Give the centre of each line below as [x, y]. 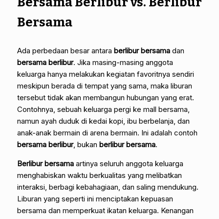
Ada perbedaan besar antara [66, 50]
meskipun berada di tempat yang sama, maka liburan [105, 86]
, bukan [86, 144]
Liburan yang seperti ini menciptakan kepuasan [95, 198]
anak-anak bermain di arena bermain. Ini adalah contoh [107, 132]
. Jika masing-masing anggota [123, 62]
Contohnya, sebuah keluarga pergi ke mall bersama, [103, 109]
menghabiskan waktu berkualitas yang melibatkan [99, 175]
